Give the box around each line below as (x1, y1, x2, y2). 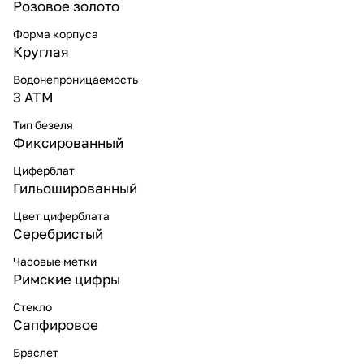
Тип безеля (13, 117, 73, 132)
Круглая (13, 42, 69, 60)
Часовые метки (13, 253, 97, 268)
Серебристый (13, 224, 103, 242)
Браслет (13, 344, 58, 359)
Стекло (13, 299, 52, 314)
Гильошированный (13, 179, 137, 197)
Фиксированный (13, 133, 123, 151)
